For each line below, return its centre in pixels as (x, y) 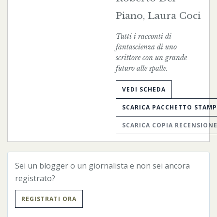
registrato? (35, 178)
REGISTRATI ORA (49, 199)
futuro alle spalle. (142, 68)
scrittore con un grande (151, 57)
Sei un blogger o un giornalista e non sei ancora (102, 165)
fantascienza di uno (146, 47)
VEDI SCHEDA (144, 89)
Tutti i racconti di (144, 36)
